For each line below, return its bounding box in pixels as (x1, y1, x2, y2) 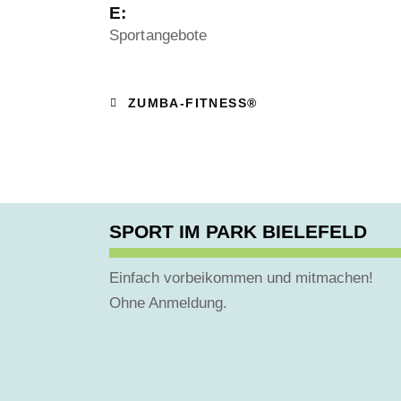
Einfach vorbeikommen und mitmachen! (109, 269, 373, 286)
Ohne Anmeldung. (109, 294, 227, 311)
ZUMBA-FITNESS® (123, 95, 258, 110)
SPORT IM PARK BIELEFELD (109, 220, 367, 242)
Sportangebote (109, 26, 208, 44)
